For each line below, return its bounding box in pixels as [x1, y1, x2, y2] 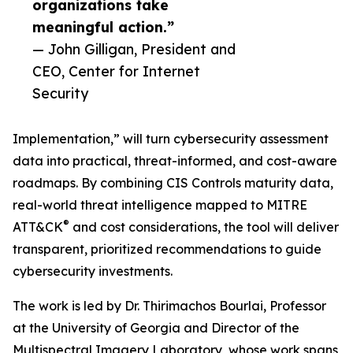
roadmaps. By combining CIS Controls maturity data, [13, 175, 333, 191]
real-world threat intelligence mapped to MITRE [13, 197, 307, 214]
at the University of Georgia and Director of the [13, 320, 299, 336]
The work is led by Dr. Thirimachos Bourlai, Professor [13, 298, 326, 314]
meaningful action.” [32, 18, 174, 36]
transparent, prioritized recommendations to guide [13, 241, 321, 258]
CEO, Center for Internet [32, 62, 200, 80]
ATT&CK [13, 219, 63, 236]
